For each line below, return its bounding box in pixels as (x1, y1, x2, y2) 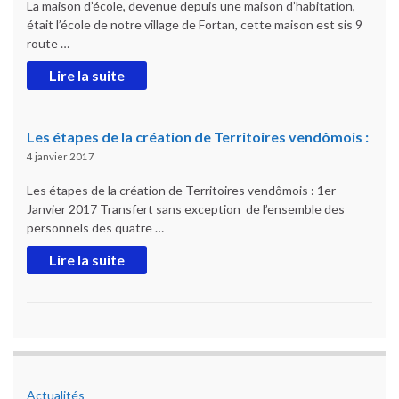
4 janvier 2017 (27, 150, 94, 162)
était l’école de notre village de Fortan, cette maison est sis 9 (27, 16, 362, 32)
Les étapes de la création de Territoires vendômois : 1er (27, 182, 336, 198)
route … (27, 35, 69, 51)
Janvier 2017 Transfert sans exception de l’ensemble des (27, 200, 345, 216)
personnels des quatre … (27, 219, 164, 235)
